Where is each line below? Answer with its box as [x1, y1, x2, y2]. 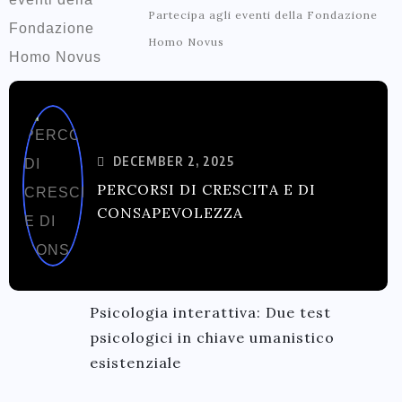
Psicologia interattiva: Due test [90, 303, 331, 321]
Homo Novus [148, 35, 224, 48]
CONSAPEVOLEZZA [97, 204, 243, 222]
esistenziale [90, 354, 181, 371]
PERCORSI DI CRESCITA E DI [97, 180, 316, 198]
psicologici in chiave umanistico [90, 328, 335, 346]
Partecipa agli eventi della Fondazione [148, 8, 378, 22]
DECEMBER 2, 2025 [109, 153, 234, 169]
